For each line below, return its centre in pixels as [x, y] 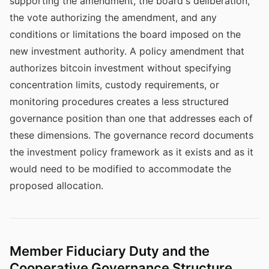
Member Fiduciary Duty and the [110, 251]
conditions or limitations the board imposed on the [125, 34]
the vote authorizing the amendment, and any [113, 17]
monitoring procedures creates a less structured [119, 101]
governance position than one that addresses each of [131, 118]
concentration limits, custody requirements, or [114, 85]
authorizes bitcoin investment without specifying [120, 68]
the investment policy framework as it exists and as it [131, 152]
